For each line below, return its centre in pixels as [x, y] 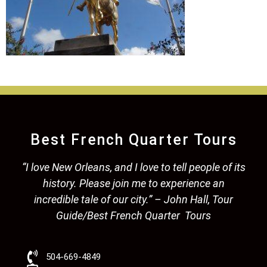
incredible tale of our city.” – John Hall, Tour [133, 199]
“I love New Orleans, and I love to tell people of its [133, 167]
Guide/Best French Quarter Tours [133, 215]
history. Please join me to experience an [133, 183]
